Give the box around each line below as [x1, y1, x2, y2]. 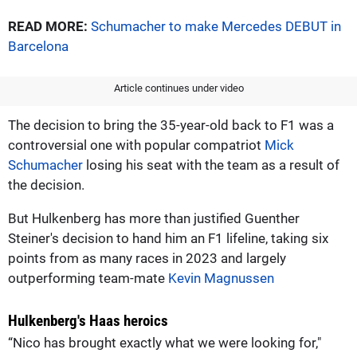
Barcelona [8, 37, 69, 54]
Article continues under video [113, 81, 244, 94]
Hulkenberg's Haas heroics [8, 311, 168, 330]
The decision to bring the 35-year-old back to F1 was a [8, 116, 334, 133]
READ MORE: [8, 18, 88, 34]
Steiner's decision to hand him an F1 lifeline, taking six [8, 229, 328, 246]
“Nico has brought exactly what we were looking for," [8, 334, 321, 351]
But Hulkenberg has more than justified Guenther [8, 210, 300, 226]
